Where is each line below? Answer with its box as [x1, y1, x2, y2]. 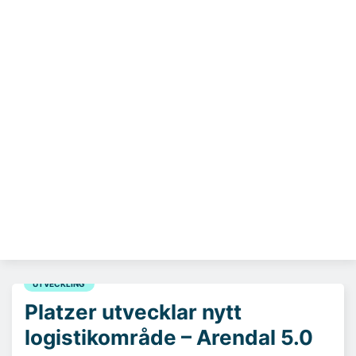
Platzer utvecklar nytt [25, 300, 242, 325]
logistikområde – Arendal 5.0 [25, 325, 313, 350]
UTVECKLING [33, 278, 86, 288]
